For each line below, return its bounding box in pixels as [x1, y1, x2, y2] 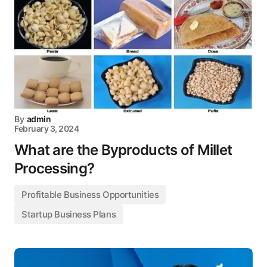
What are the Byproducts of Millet [14, 141, 232, 159]
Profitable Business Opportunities [21, 189, 159, 200]
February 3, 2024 [14, 123, 79, 133]
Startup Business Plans [21, 209, 116, 220]
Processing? [14, 160, 95, 177]
